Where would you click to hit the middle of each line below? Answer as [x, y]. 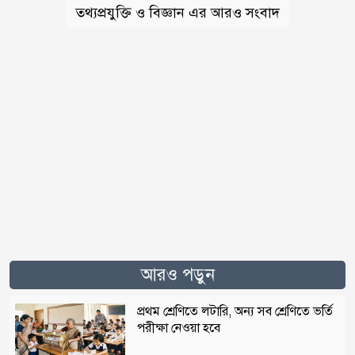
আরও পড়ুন [177, 274]
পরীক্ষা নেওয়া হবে [178, 328]
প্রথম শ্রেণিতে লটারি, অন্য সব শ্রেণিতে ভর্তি [235, 311]
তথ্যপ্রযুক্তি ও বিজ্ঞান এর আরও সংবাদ [177, 12]
